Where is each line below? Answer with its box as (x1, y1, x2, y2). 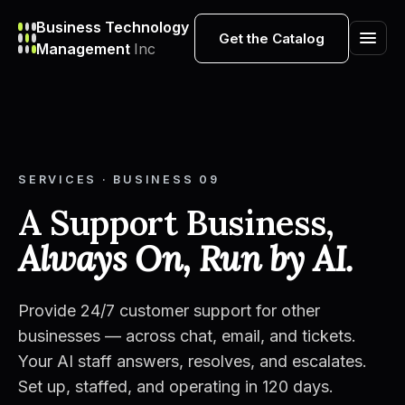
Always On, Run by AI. (18, 237, 354, 280)
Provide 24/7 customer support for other (18, 301, 320, 320)
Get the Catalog (219, 29, 325, 47)
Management (35, 40, 134, 58)
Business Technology (35, 18, 189, 36)
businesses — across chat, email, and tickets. (18, 326, 356, 345)
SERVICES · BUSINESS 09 (18, 173, 220, 186)
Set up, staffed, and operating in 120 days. (18, 377, 334, 396)
